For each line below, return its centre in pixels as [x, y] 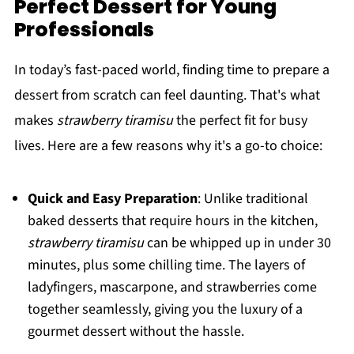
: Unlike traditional [252, 199]
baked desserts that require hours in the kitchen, [172, 221]
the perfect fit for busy [240, 121]
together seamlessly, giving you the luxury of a [165, 309]
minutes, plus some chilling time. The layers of [166, 265]
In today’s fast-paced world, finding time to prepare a [171, 70]
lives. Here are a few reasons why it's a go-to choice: [168, 146]
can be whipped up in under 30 [237, 243]
